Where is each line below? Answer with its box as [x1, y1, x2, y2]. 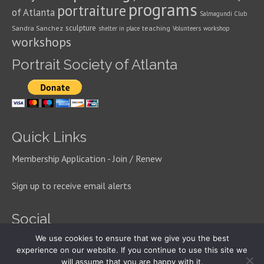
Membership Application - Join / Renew [12, 153, 162, 164]
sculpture [65, 22, 96, 33]
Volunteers [173, 24, 201, 32]
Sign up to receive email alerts [12, 180, 131, 192]
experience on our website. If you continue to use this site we [16, 245, 247, 255]
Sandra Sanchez [12, 24, 63, 32]
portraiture [57, 1, 126, 20]
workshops [12, 34, 71, 50]
